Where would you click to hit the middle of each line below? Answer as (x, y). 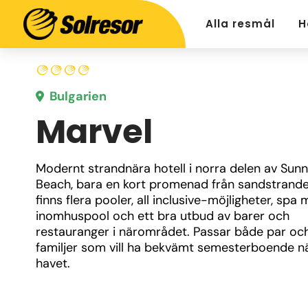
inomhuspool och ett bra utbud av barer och (163, 216)
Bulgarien (78, 96)
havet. (53, 263)
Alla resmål (240, 24)
